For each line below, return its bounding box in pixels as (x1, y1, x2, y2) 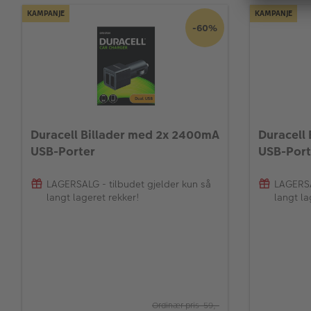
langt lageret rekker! (47, 190, 140, 204)
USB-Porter (31, 143, 95, 160)
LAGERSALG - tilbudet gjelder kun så (47, 176, 211, 191)
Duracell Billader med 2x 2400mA (31, 126, 219, 144)
